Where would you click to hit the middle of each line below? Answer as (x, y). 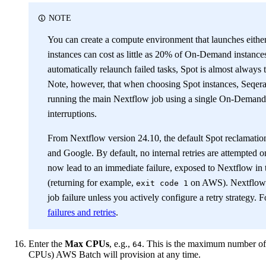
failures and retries (82, 212)
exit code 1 (162, 183)
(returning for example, (92, 182)
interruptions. (72, 113)
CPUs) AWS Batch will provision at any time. (115, 254)
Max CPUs (87, 243)
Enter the (47, 243)
